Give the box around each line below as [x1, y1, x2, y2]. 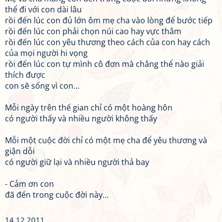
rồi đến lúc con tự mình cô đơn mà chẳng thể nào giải [5, 58, 204, 69]
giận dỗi [5, 146, 35, 157]
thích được [5, 69, 45, 80]
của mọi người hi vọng [5, 48, 88, 58]
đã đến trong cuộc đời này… [5, 189, 109, 200]
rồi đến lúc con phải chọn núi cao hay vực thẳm [5, 26, 181, 37]
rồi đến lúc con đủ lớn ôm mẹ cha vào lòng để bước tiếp [5, 15, 213, 26]
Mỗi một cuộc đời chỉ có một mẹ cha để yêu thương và [5, 135, 207, 146]
